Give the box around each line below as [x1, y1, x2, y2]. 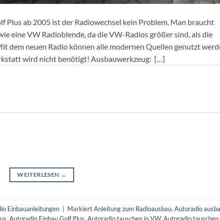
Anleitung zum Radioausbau [94, 204, 171, 213]
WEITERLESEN [17, 171, 60, 179]
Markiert [67, 204, 94, 213]
